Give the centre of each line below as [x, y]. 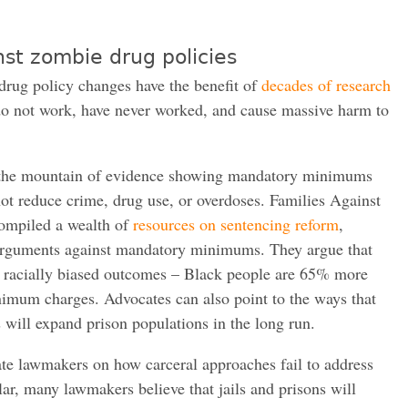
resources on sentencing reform [236, 224]
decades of [299, 84]
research [363, 84]
